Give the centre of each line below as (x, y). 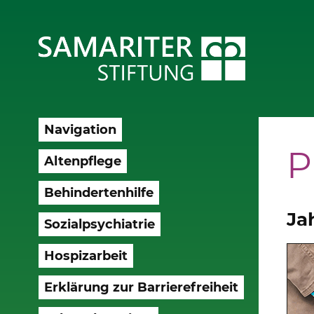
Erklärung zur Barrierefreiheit (141, 287)
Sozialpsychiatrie (99, 224)
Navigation (80, 129)
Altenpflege (82, 161)
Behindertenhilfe (98, 192)
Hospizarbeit (86, 255)
